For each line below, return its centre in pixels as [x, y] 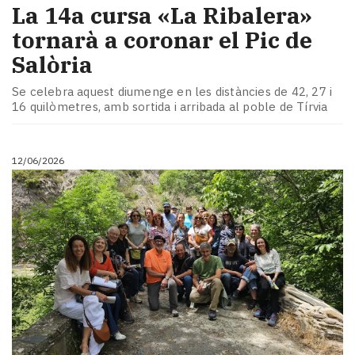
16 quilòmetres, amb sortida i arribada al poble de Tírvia [170, 106]
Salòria [52, 65]
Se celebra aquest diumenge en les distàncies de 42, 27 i [172, 91]
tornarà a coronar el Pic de [162, 40]
